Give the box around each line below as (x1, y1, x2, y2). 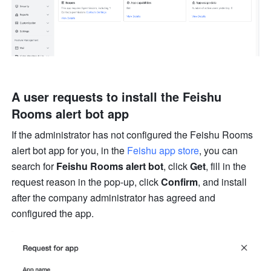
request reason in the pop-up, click (11, 175, 162, 189)
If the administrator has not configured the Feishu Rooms (11, 128, 253, 142)
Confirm (161, 175, 198, 189)
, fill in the (206, 159, 247, 174)
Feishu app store (127, 143, 200, 158)
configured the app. (11, 206, 94, 221)
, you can (199, 143, 238, 158)
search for (11, 159, 57, 174)
